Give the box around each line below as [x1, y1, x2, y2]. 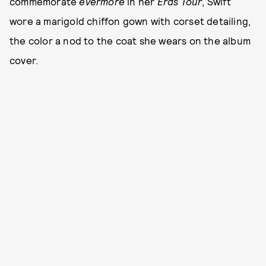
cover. [9, 53, 39, 66]
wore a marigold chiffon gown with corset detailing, [9, 14, 251, 27]
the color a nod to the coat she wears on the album [9, 34, 251, 46]
